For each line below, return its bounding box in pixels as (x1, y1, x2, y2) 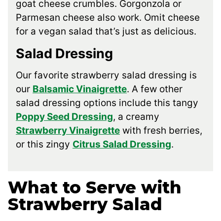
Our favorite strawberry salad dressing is (16, 70, 197, 81)
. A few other (127, 83, 183, 95)
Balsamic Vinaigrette (33, 83, 127, 95)
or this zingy (16, 139, 73, 150)
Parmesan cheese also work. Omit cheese (16, 12, 200, 24)
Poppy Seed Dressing (16, 111, 113, 123)
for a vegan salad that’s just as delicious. (16, 26, 196, 37)
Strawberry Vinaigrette (16, 125, 120, 137)
